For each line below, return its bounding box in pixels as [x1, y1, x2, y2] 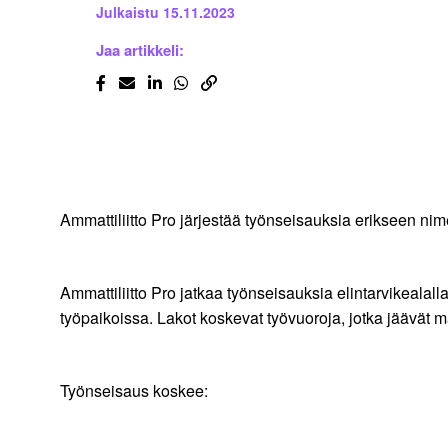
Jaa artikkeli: [96, 39, 184, 62]
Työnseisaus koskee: [60, 379, 214, 403]
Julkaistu [96, 2, 159, 23]
